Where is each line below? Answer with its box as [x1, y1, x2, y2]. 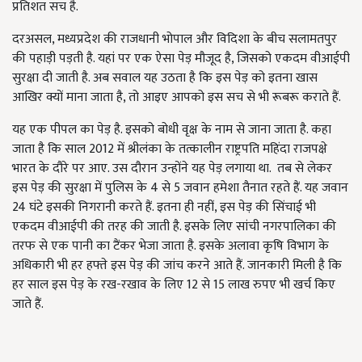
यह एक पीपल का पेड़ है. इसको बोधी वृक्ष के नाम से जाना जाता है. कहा [12, 119, 331, 141]
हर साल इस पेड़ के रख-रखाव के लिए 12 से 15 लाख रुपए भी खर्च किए [12, 274, 335, 296]
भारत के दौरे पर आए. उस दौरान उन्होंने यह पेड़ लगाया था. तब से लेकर [12, 158, 332, 179]
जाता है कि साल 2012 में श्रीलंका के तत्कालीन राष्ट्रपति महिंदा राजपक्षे [12, 138, 327, 160]
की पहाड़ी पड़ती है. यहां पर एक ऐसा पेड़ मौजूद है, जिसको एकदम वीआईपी [12, 48, 350, 69]
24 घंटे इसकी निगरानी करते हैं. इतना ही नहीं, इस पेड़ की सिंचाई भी [12, 196, 316, 218]
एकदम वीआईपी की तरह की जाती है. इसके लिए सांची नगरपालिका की [12, 216, 336, 238]
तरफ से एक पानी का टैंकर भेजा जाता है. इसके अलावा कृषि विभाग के [12, 235, 329, 257]
